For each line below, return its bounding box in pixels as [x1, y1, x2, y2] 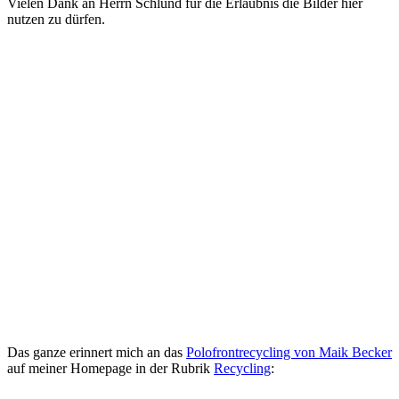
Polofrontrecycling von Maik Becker [186, 345, 392, 361]
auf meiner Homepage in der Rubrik [7, 361, 214, 377]
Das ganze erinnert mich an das [7, 345, 186, 361]
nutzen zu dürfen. [7, 12, 105, 28]
